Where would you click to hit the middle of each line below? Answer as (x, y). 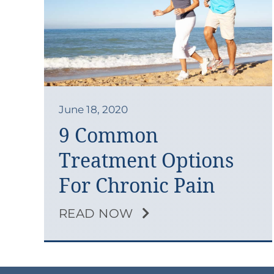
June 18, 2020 (93, 110)
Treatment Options (146, 161)
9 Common (108, 136)
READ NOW (96, 214)
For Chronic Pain (137, 186)
